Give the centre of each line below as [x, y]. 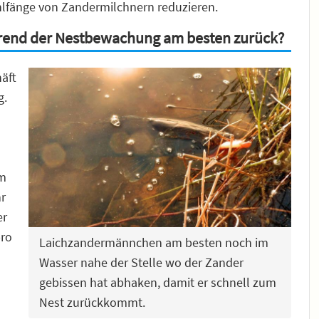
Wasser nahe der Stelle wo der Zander [141, 262]
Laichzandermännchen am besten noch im [153, 242]
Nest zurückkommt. [92, 302]
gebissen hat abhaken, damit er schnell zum [157, 282]
